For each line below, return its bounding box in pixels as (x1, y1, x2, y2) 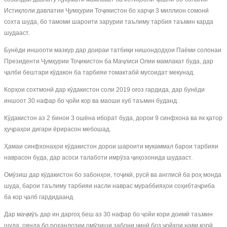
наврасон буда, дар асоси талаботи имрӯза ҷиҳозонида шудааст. (4, 154, 193, 161)
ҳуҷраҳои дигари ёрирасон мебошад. (4, 126, 111, 133)
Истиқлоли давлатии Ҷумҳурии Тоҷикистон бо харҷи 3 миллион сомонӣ (4, 7, 209, 14)
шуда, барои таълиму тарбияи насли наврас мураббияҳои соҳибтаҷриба (4, 182, 215, 190)
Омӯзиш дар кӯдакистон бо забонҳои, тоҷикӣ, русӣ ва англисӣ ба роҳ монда (4, 171, 221, 178)
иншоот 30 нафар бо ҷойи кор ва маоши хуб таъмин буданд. (4, 97, 178, 104)
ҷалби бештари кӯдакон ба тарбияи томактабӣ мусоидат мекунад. (4, 69, 195, 76)
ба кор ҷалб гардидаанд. (4, 194, 74, 201)
